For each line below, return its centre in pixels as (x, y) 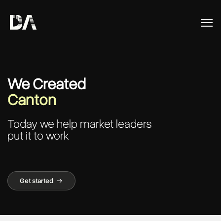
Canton (35, 100)
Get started (37, 181)
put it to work (38, 136)
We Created (47, 84)
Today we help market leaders (80, 124)
